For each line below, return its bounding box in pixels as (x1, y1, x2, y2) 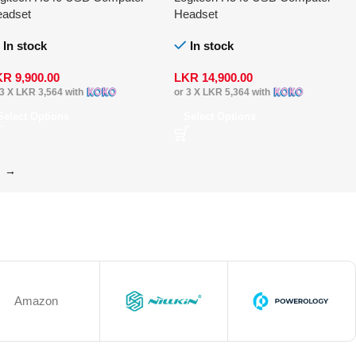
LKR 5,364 (202, 87, 250, 99)
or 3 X (173, 87, 203, 99)
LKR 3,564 (15, 87, 63, 99)
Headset (173, 7, 218, 21)
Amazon (14, 294, 59, 308)
